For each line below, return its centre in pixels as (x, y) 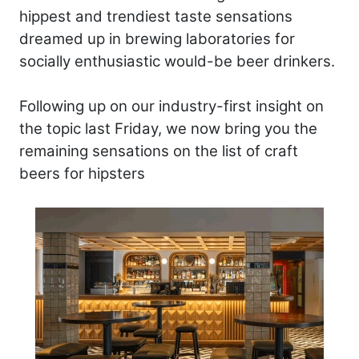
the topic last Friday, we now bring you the (168, 128)
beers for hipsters (82, 173)
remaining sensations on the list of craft (159, 151)
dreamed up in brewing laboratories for (157, 38)
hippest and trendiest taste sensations (156, 16)
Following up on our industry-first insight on (171, 106)
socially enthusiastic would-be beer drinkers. (177, 61)
